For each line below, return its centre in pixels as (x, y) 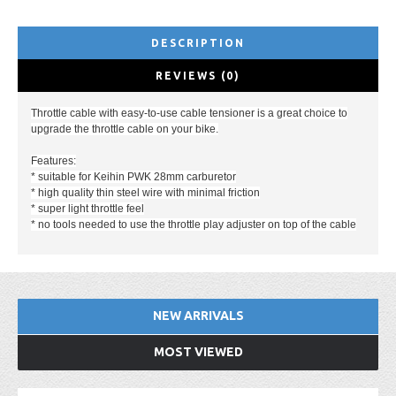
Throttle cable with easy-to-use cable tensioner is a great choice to (189, 113)
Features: (53, 160)
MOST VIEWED (198, 351)
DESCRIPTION (198, 42)
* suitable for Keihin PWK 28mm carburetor (133, 176)
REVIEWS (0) (198, 75)
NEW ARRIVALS (198, 315)
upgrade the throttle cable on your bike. (125, 129)
